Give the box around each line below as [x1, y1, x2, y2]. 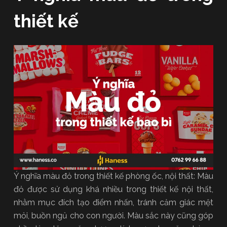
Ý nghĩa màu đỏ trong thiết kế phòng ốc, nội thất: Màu [13, 171, 213, 181]
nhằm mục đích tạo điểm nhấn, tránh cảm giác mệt [13, 197, 213, 207]
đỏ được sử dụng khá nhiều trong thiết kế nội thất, [13, 184, 213, 194]
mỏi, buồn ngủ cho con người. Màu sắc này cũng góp [13, 210, 213, 220]
